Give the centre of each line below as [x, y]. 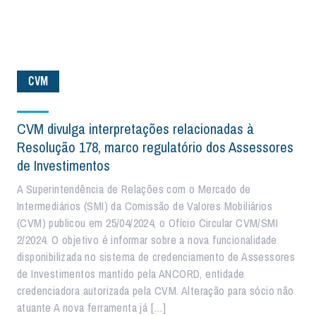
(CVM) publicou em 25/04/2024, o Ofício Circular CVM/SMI [147, 223]
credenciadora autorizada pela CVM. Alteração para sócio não [156, 291]
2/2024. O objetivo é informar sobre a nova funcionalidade [147, 240]
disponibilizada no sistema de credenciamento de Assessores [156, 257]
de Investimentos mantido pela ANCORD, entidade [131, 274]
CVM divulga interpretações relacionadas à [135, 129]
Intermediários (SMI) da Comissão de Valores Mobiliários [145, 206]
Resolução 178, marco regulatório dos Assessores [155, 147]
